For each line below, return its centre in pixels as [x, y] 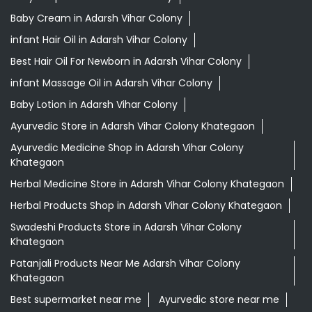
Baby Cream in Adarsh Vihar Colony [96, 18]
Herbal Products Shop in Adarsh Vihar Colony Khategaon [146, 206]
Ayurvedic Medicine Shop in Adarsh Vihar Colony [127, 148]
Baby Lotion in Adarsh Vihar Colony [94, 105]
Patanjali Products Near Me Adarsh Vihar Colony [125, 264]
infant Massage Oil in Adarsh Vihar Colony [111, 83]
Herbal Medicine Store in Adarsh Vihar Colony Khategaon [147, 184]
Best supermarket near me [76, 300]
